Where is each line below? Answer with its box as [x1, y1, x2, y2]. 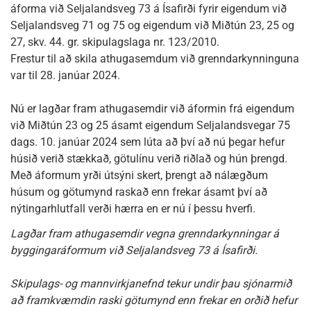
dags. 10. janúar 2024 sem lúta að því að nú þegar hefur [10, 135, 285, 149]
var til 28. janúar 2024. [10, 69, 120, 82]
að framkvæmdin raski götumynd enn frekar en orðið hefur [10, 294, 297, 307]
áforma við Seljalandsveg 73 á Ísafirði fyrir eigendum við [10, 2, 287, 15]
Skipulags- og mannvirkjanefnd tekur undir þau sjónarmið [10, 277, 292, 290]
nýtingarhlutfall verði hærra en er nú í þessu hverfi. [10, 202, 255, 215]
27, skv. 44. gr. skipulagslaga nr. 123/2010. [10, 35, 219, 49]
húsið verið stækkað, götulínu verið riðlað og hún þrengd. [10, 152, 287, 165]
